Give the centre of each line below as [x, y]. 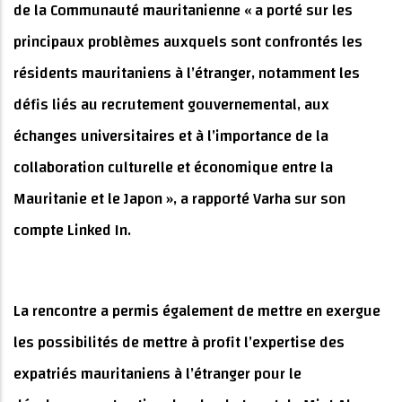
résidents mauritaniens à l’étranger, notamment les [187, 74]
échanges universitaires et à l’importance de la [171, 136]
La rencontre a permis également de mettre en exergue [197, 311]
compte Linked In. [72, 231]
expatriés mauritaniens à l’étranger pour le [157, 374]
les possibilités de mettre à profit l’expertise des [179, 343]
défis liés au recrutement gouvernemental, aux [171, 105]
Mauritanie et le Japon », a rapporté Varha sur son [179, 199]
